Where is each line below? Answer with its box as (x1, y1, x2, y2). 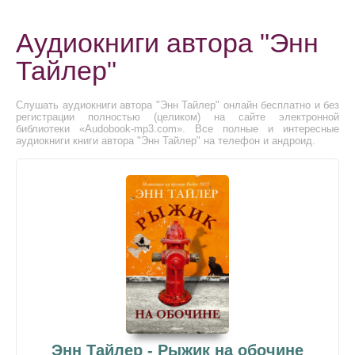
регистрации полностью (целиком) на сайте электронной (16, 111, 339, 123)
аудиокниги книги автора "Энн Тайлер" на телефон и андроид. (16, 135, 315, 147)
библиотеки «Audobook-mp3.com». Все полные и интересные (16, 123, 339, 135)
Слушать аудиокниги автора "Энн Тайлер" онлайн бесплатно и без (16, 99, 339, 111)
